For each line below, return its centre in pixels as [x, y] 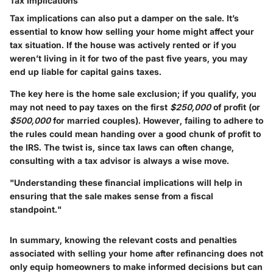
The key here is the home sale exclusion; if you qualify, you [133, 93]
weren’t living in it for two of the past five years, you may [129, 58]
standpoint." [36, 209]
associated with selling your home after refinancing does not [136, 253]
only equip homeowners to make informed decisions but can [136, 266]
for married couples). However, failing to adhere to [157, 120]
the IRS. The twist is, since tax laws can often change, [122, 147]
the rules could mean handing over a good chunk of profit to [135, 133]
